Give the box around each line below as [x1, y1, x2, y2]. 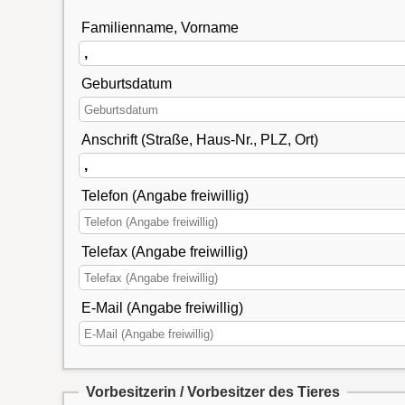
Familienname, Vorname [80, 20, 239, 36]
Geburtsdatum [80, 76, 172, 92]
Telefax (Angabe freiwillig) [80, 244, 248, 260]
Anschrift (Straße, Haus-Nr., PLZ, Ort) [80, 132, 318, 148]
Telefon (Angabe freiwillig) [80, 188, 249, 204]
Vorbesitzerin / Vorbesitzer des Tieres [179, 383, 340, 400]
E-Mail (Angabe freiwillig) [80, 300, 243, 316]
